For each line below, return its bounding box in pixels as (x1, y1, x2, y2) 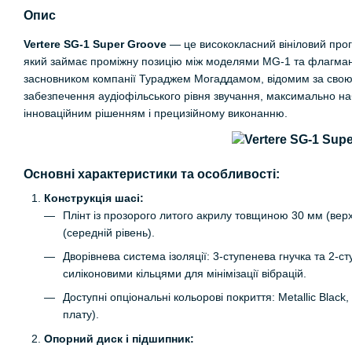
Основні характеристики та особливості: (24, 167, 280, 181)
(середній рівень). (63, 225, 155, 239)
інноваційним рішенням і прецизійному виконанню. (24, 107, 288, 119)
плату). (63, 308, 99, 321)
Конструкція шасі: (44, 191, 144, 204)
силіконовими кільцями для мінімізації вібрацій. (63, 266, 306, 280)
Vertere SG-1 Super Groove (24, 38, 167, 50)
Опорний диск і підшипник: (44, 332, 194, 345)
